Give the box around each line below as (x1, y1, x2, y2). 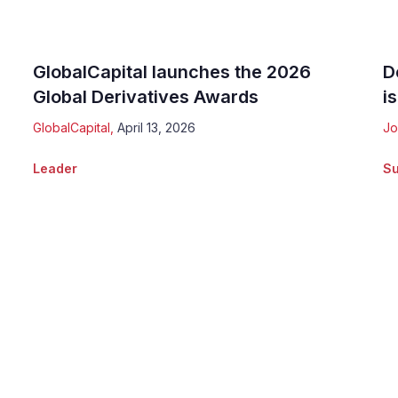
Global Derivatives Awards (33, 85, 259, 107)
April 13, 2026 (117, 119, 196, 135)
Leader (33, 160, 78, 176)
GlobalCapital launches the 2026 (33, 60, 312, 83)
